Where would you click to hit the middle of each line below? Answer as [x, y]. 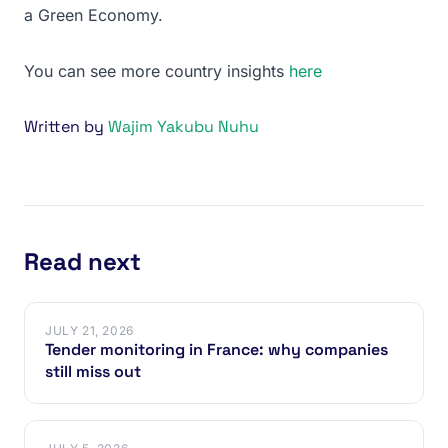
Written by [66, 126]
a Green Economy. [93, 14]
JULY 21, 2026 [89, 330]
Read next [82, 261]
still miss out [93, 371]
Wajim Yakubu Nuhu [183, 126]
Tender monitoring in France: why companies [216, 349]
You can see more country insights [156, 70]
